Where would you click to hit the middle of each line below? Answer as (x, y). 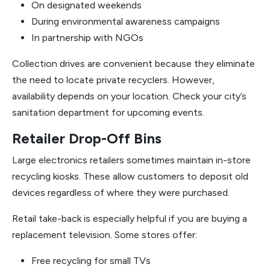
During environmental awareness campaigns (126, 21)
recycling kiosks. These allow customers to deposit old (130, 176)
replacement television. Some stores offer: (105, 235)
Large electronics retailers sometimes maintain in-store (131, 160)
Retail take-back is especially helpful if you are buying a (130, 218)
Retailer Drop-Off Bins (87, 139)
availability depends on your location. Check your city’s (129, 96)
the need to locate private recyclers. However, (113, 80)
